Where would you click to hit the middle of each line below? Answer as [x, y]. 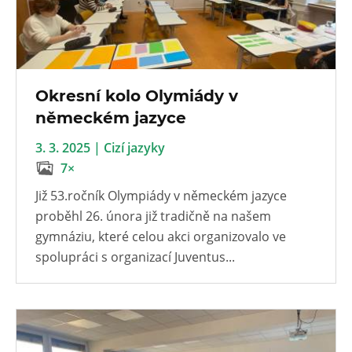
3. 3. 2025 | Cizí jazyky [100, 147]
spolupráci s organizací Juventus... [135, 257]
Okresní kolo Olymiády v [137, 95]
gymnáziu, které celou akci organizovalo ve [161, 236]
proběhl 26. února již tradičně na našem [153, 216]
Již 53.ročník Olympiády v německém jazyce [161, 195]
